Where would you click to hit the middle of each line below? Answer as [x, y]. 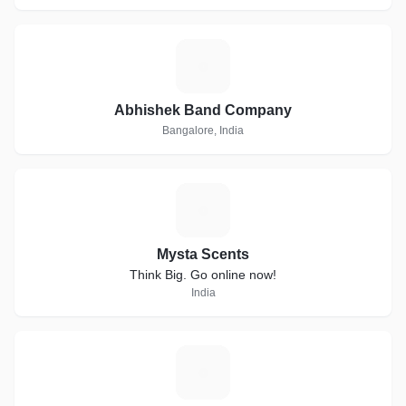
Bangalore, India [203, 130]
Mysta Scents [203, 254]
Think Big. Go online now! [203, 275]
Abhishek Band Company [203, 110]
